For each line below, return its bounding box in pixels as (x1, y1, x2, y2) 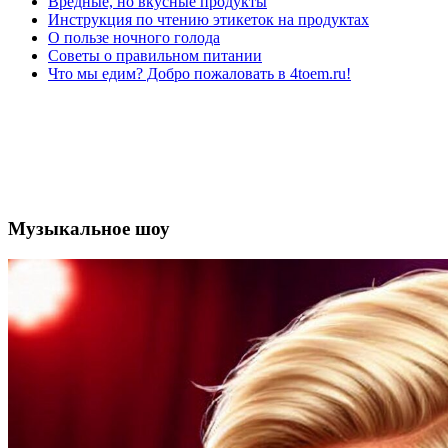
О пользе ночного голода (48, 29, 220, 47)
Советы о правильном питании (48, 47, 262, 65)
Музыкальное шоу (8, 218, 170, 239)
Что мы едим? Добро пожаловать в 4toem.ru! (48, 65, 351, 83)
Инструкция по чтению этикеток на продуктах (48, 11, 369, 29)
